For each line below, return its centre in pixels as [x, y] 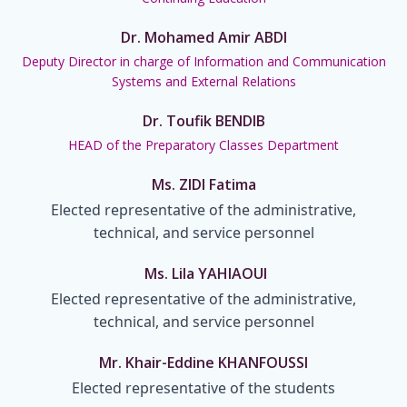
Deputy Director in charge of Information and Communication [203, 62]
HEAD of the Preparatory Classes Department [203, 145]
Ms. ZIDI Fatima [203, 185]
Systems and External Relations [203, 82]
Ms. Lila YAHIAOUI [205, 274]
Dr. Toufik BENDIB [203, 121]
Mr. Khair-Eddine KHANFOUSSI [203, 363]
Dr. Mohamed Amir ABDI [203, 38]
